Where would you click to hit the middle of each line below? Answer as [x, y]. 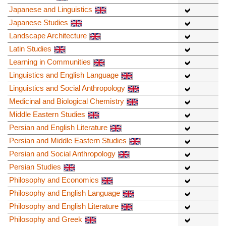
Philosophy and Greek [46, 219]
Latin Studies [30, 49]
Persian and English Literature [58, 128]
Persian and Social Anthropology [62, 154]
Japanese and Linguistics [51, 10]
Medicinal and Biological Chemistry [67, 101]
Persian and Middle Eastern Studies [68, 141]
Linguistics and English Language [64, 75]
